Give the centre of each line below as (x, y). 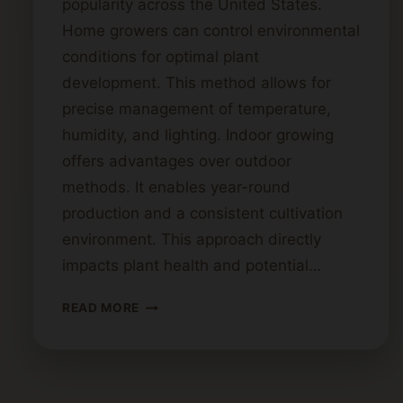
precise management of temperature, (197, 109)
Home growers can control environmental (211, 31)
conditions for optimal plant (161, 57)
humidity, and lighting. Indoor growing (198, 135)
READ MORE (101, 308)
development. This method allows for (197, 83)
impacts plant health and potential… (192, 266)
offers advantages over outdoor (177, 161)
